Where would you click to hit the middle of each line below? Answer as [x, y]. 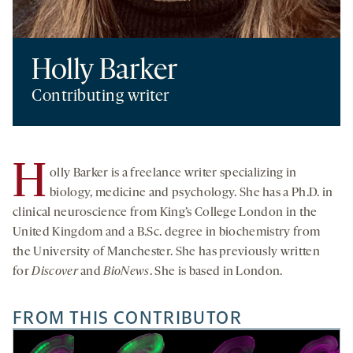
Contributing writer [100, 97]
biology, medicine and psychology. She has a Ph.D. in [191, 193]
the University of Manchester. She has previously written [166, 253]
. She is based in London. [216, 272]
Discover [55, 272]
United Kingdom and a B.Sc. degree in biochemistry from [167, 233]
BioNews [126, 272]
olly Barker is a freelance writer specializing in [173, 174]
